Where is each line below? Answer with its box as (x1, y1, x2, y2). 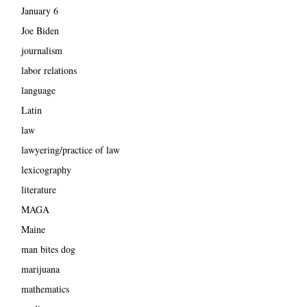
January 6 (21, 4, 58, 18)
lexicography (21, 163, 71, 177)
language (21, 84, 56, 97)
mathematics (21, 282, 69, 296)
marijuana (21, 262, 60, 276)
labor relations (21, 64, 77, 77)
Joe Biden (21, 24, 59, 38)
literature (21, 183, 56, 197)
